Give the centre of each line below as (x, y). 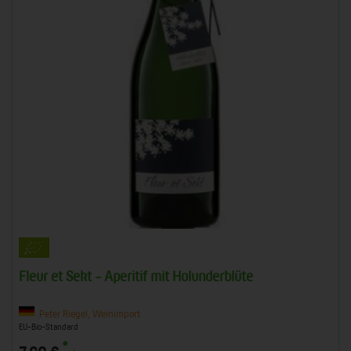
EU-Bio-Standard (49, 327)
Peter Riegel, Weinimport (87, 313)
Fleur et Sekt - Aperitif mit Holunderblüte (136, 276)
